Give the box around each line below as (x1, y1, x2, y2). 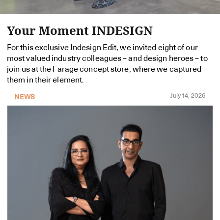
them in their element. (7, 76, 84, 84)
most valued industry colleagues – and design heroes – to (7, 54, 208, 62)
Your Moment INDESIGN (7, 22, 153, 38)
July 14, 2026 (170, 92, 205, 99)
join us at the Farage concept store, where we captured (7, 65, 202, 73)
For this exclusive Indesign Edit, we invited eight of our (7, 43, 198, 52)
